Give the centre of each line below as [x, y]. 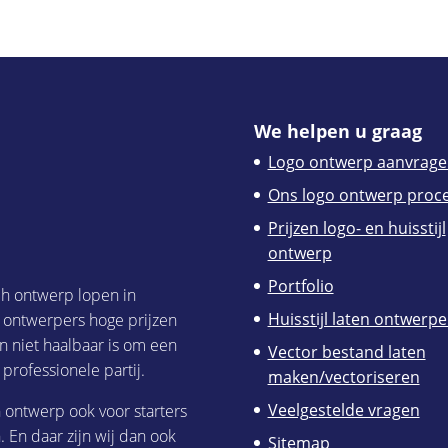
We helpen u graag [337, 130]
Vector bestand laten [346, 351]
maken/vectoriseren [343, 376]
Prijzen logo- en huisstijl [356, 227]
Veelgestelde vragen [343, 409]
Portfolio [300, 285]
